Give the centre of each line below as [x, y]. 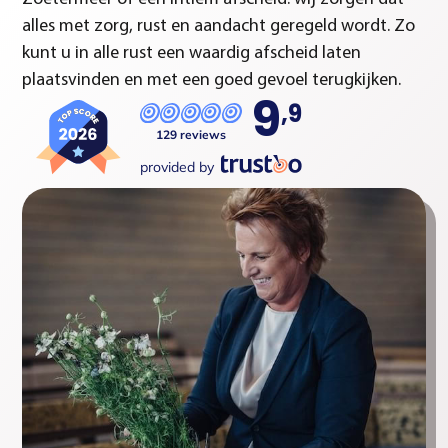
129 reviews [190, 134]
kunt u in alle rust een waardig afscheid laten [192, 53]
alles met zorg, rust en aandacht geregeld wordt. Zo [219, 26]
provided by [176, 167]
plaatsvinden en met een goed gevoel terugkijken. [212, 80]
